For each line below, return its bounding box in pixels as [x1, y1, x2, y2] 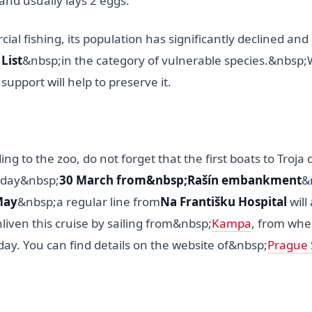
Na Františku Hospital [160, 193, 287, 210]
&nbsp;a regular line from [17, 193, 160, 210]
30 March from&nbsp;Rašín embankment [59, 171, 302, 188]
